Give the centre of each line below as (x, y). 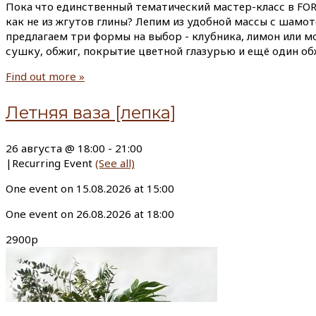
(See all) (115, 163)
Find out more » (45, 76)
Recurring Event (54, 163)
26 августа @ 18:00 (55, 148)
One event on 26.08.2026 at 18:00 (90, 214)
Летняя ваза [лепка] (91, 113)
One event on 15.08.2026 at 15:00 (90, 188)
